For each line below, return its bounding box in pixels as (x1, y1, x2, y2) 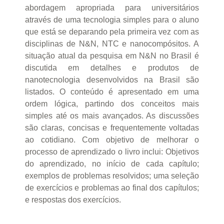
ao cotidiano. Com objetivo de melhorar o (25, 135, 199, 144)
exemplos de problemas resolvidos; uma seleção (25, 171, 199, 180)
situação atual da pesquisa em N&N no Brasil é (25, 51, 199, 60)
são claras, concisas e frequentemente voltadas (25, 123, 199, 132)
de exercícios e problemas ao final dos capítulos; (25, 183, 199, 192)
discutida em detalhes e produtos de (25, 63, 199, 72)
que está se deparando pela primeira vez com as (25, 27, 199, 36)
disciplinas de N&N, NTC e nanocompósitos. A (25, 39, 199, 48)
